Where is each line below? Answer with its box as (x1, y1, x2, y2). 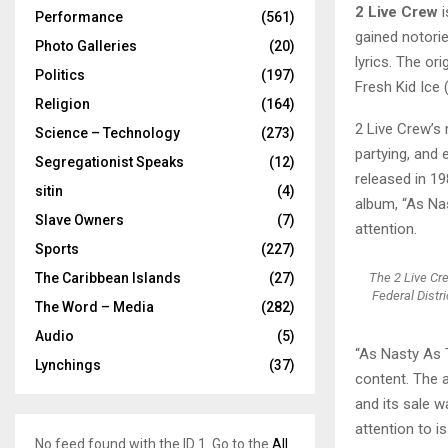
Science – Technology (35, 125, 180, 141)
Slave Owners (35, 212, 124, 228)
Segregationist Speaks (35, 154, 184, 170)
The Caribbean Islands (35, 270, 181, 286)
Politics (35, 67, 85, 83)
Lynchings (35, 357, 101, 373)
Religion (35, 96, 90, 112)
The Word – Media (35, 299, 154, 315)
